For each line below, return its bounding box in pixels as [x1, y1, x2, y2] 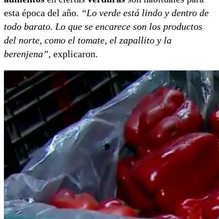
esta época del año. [4, 7, 81, 18]
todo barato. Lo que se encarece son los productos [4, 21, 202, 32]
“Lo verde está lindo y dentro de [81, 7, 209, 18]
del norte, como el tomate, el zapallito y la [4, 34, 172, 45]
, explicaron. [48, 48, 98, 59]
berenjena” [4, 48, 48, 59]
